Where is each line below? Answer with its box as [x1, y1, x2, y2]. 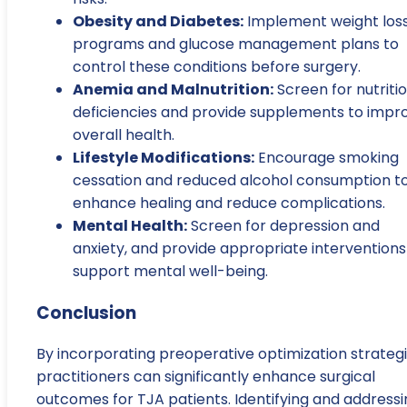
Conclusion [36, 300, 136, 325]
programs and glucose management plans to [73, 33, 399, 55]
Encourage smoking [254, 146, 399, 168]
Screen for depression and [187, 214, 380, 236]
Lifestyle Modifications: [73, 146, 254, 168]
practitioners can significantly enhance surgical [36, 366, 375, 388]
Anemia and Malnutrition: [73, 78, 273, 100]
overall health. [73, 124, 174, 145]
